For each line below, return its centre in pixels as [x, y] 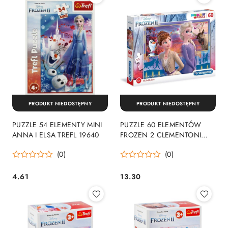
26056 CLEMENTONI [154, 145]
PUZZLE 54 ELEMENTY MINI [57, 125]
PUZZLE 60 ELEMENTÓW [161, 125]
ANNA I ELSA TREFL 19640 [56, 135]
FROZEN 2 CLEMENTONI [161, 135]
